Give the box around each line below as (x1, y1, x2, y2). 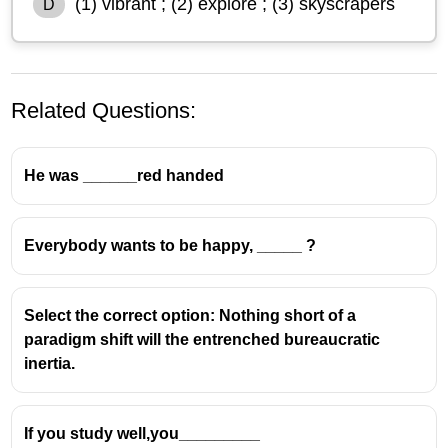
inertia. (24, 354, 76, 372)
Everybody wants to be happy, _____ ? (24, 236, 317, 254)
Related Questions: (11, 97, 197, 123)
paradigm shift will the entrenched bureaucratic (24, 330, 381, 348)
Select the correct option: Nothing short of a (24, 306, 357, 324)
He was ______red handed (24, 166, 225, 184)
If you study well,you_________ (24, 424, 261, 442)
